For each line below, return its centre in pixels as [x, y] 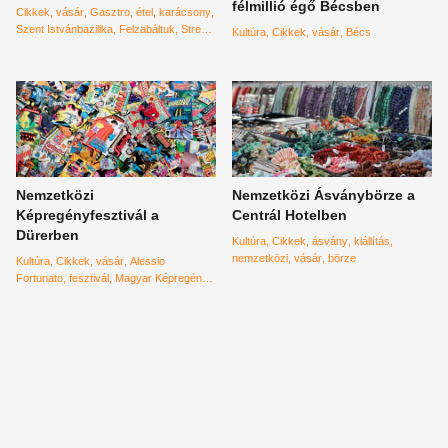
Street [195, 28]
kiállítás [372, 240]
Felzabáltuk [147, 28]
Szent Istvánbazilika [64, 28]
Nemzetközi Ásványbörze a [323, 194]
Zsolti [71, 45]
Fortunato [39, 277]
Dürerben [47, 234]
